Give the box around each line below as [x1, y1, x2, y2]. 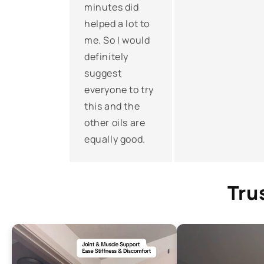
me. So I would [84, 34, 150, 47]
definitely [84, 50, 128, 63]
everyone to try [84, 83, 154, 96]
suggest [84, 67, 122, 80]
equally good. [84, 133, 146, 146]
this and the [84, 100, 140, 113]
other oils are [84, 116, 146, 129]
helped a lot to [84, 17, 150, 30]
